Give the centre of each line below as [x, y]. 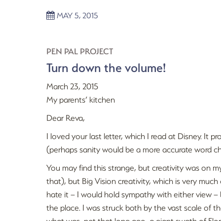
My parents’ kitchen [81, 99]
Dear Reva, [66, 118]
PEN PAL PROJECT [80, 51]
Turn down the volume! [106, 67]
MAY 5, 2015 [77, 15]
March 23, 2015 [73, 86]
